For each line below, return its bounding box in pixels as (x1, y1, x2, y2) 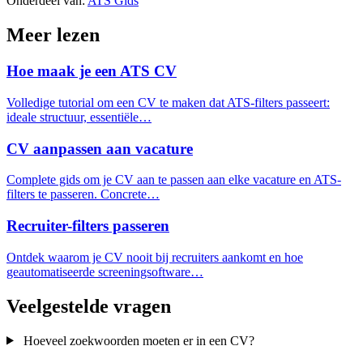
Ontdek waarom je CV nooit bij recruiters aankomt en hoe (6, 250, 303, 264)
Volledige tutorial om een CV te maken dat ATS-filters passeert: (6, 95, 330, 109)
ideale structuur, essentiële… (6, 109, 152, 124)
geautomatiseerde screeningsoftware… (6, 264, 203, 279)
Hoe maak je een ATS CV (6, 62, 177, 80)
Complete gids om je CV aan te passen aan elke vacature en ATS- (6, 173, 341, 187)
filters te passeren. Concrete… (6, 187, 160, 202)
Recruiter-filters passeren (6, 217, 169, 235)
